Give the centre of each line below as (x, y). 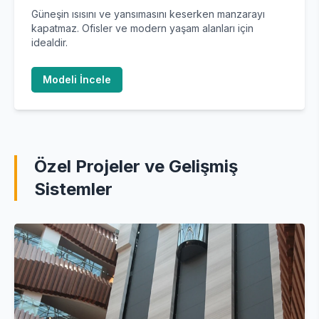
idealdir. (49, 42)
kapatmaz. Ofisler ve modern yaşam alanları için (142, 28)
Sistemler (73, 189)
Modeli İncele (77, 79)
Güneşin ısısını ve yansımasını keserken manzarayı (148, 14)
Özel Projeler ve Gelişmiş (136, 166)
